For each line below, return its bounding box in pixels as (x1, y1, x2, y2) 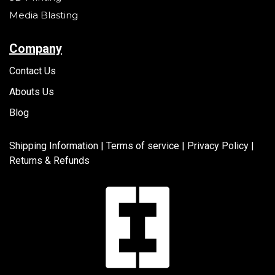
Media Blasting (9, 9, 78, 21)
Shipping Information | (9, 139, 106, 152)
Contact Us (9, 64, 56, 77)
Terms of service (106, 139, 182, 152)
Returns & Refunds (9, 154, 90, 166)
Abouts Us (9, 85, 54, 98)
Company (9, 41, 62, 56)
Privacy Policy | (187, 139, 254, 152)
